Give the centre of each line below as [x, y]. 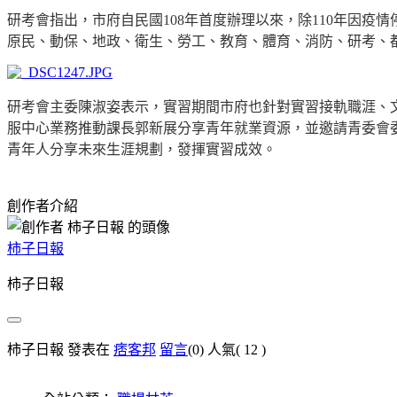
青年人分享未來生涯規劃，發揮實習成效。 [142, 149]
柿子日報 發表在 [60, 349]
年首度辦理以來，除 [248, 19]
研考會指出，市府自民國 [85, 19]
